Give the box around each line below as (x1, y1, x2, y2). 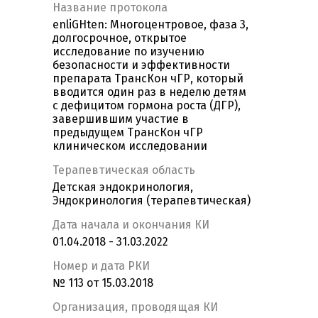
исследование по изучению (53, 45, 204, 59)
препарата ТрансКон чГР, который (53, 72, 243, 86)
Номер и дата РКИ (53, 259, 150, 273)
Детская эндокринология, (53, 180, 193, 194)
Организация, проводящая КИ (53, 300, 218, 314)
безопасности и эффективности (53, 58, 230, 72)
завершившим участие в (53, 112, 189, 126)
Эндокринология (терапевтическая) (53, 194, 251, 208)
